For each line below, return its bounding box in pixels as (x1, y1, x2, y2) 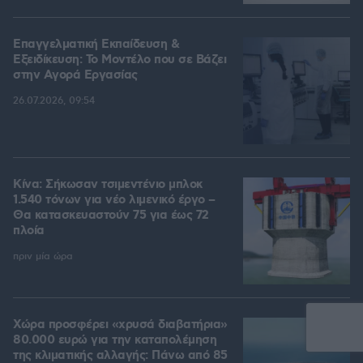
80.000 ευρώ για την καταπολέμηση (13, 332, 216, 349)
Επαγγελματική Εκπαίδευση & (13, 36, 179, 53)
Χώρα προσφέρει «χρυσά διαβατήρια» (13, 317, 228, 334)
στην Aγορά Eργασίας (13, 67, 138, 84)
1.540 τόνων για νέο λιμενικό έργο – (13, 192, 216, 209)
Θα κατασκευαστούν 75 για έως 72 (13, 207, 209, 224)
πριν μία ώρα (13, 250, 73, 263)
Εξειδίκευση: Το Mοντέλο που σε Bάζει (13, 52, 226, 69)
